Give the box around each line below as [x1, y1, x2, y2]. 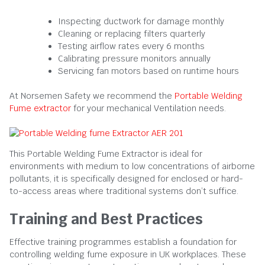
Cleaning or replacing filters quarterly [58, 28, 205, 39]
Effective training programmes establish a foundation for [9, 236, 237, 247]
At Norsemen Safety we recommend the [9, 90, 174, 101]
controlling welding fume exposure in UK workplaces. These [9, 248, 246, 260]
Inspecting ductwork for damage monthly [58, 15, 224, 27]
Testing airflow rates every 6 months [58, 40, 205, 51]
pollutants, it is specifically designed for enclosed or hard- [9, 173, 243, 184]
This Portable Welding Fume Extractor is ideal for [9, 148, 202, 159]
